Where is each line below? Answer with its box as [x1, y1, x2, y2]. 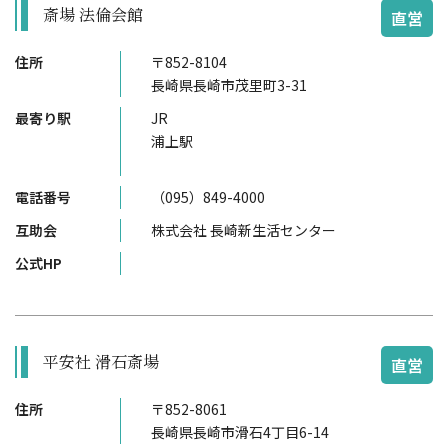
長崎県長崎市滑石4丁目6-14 [151, 422, 329, 442]
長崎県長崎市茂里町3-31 [151, 75, 307, 95]
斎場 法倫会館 [43, 3, 143, 26]
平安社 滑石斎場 [43, 350, 159, 373]
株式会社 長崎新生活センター [151, 220, 336, 240]
